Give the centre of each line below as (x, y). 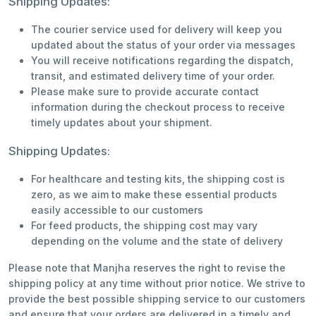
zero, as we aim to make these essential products (154, 194)
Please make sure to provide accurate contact (145, 91)
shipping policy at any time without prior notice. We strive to (157, 283)
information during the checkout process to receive (158, 107)
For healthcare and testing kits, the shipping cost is (158, 179)
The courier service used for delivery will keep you (157, 29)
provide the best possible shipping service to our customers (157, 299)
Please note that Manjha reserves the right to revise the (147, 268)
